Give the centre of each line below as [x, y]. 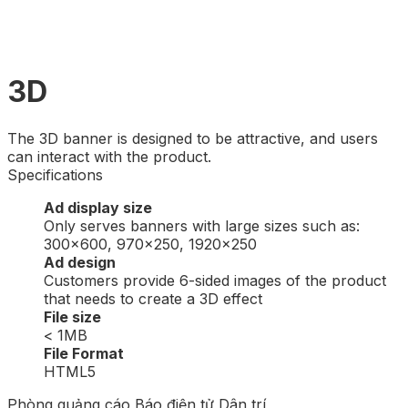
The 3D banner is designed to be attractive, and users [193, 138]
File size [72, 316]
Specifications [55, 174]
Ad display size [98, 207]
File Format [84, 353]
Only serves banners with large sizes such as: [202, 225]
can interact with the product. [109, 156]
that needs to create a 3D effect [153, 298]
